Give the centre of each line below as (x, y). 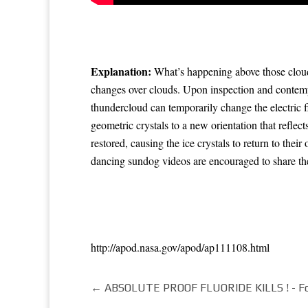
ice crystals (206, 142)
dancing (108, 160)
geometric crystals (130, 124)
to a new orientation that (223, 124)
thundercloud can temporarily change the (180, 107)
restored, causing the (136, 142)
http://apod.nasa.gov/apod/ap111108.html (180, 247)
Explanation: (122, 71)
